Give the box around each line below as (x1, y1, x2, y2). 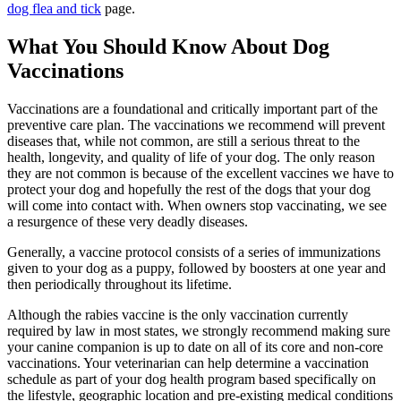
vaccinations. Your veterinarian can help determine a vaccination (7, 354, 369, 371)
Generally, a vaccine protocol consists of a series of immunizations (7, 243, 380, 260)
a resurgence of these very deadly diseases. (7, 213, 248, 229)
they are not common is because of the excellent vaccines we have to (7, 165, 394, 181)
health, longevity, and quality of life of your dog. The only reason (7, 149, 375, 165)
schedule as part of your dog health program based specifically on (7, 371, 376, 387)
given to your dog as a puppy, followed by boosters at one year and (7, 260, 386, 276)
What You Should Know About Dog (7, 34, 329, 58)
